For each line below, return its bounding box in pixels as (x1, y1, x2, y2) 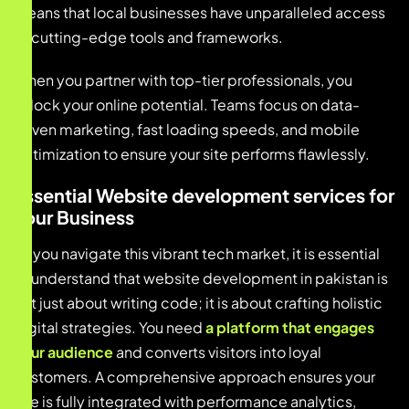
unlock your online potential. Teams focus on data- (14, 95, 360, 115)
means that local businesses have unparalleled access (14, 3, 385, 23)
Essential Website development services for (14, 184, 394, 207)
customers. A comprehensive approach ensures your (14, 367, 375, 387)
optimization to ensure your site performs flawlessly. (14, 144, 370, 164)
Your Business (14, 205, 134, 229)
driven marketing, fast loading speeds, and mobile (14, 120, 360, 140)
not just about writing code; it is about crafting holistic (14, 293, 383, 313)
